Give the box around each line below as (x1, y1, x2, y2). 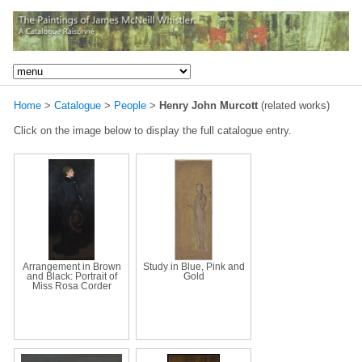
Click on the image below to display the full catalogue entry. (14, 124, 292, 137)
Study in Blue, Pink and (142, 261, 245, 271)
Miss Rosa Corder (32, 280, 112, 291)
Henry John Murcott (159, 99, 258, 112)
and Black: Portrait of (26, 271, 117, 281)
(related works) (258, 99, 330, 112)
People (114, 99, 146, 112)
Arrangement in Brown (22, 261, 121, 271)
